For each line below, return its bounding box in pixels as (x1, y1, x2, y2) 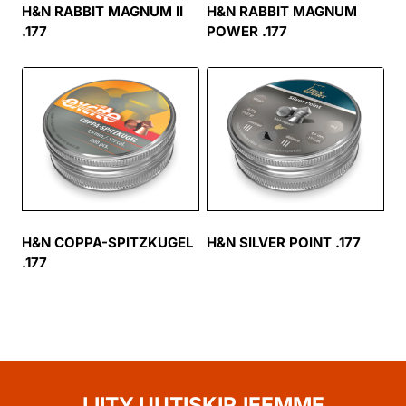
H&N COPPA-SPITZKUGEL (22, 234, 193, 252)
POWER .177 (207, 23, 287, 41)
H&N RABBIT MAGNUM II (22, 3, 183, 21)
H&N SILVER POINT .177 (207, 234, 361, 252)
